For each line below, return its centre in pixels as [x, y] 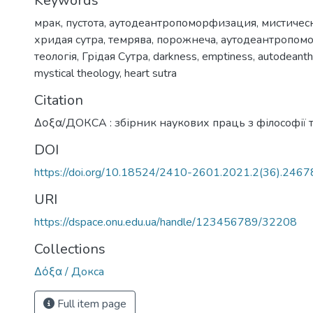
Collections [70, 249]
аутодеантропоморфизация [183, 23]
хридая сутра [69, 39]
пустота [85, 23]
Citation [59, 100]
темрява [130, 39]
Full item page [90, 304]
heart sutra [151, 73]
